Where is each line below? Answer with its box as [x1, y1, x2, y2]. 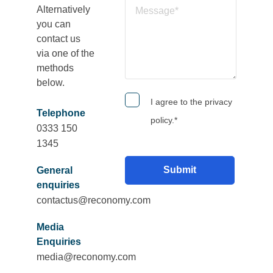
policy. [150, 115, 174, 125]
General [37, 165, 73, 175]
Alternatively [37, 4, 90, 15]
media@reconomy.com [37, 251, 136, 262]
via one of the [37, 48, 94, 59]
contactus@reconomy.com [37, 194, 151, 205]
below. [37, 77, 65, 88]
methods [37, 63, 74, 74]
